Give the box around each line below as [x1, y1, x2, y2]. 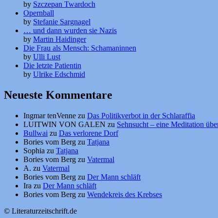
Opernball [23, 8, 54, 17]
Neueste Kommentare [4, 88, 112, 101]
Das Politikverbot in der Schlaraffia [87, 111, 195, 120]
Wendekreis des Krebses [87, 190, 162, 199]
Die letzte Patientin [23, 61, 81, 70]
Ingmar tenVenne [23, 111, 76, 120]
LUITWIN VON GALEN [23, 120, 106, 128]
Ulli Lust [33, 52, 60, 61]
